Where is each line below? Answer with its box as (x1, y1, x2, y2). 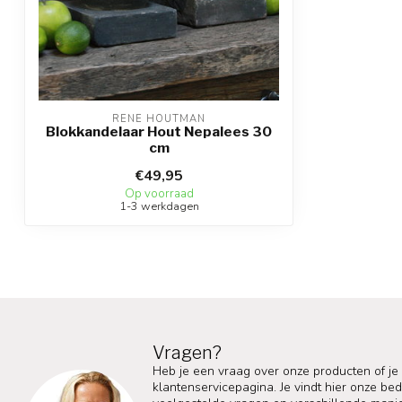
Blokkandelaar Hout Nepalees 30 (46, 123, 272, 141)
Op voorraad (124, 186, 194, 203)
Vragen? (153, 342, 222, 364)
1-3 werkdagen (118, 198, 199, 214)
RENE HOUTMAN (112, 112, 205, 127)
